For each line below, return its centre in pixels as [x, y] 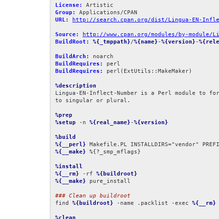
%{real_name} [110, 123]
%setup [66, 123]
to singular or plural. [93, 101]
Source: [67, 35]
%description [76, 86]
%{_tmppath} [112, 42]
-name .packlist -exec [153, 203]
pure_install [108, 181]
